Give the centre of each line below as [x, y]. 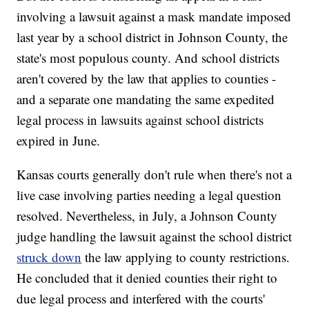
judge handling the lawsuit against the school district [154, 237]
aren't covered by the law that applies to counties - [147, 79]
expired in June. [59, 141]
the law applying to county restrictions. [186, 257]
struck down [49, 257]
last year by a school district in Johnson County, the [152, 37]
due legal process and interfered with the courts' [141, 299]
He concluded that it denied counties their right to [147, 278]
